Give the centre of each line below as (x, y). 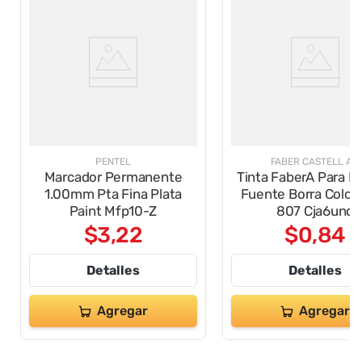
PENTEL (113, 162)
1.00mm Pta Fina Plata (113, 194)
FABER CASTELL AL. (315, 162)
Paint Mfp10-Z (113, 211)
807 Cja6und (315, 211)
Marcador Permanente (113, 177)
